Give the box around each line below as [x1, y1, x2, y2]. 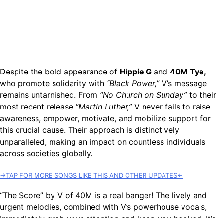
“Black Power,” [104, 78, 159, 88]
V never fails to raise [132, 101, 210, 111]
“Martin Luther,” [73, 101, 132, 111]
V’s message [159, 78, 207, 88]
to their [187, 90, 216, 100]
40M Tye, [170, 66, 206, 76]
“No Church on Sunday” [100, 90, 187, 100]
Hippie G [120, 66, 154, 76]
